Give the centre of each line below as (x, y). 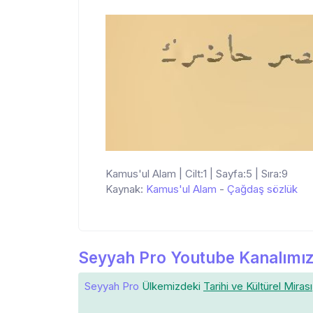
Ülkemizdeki (171, 286)
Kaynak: (126, 189)
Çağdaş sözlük (262, 189)
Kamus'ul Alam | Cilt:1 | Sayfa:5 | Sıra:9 (197, 173)
